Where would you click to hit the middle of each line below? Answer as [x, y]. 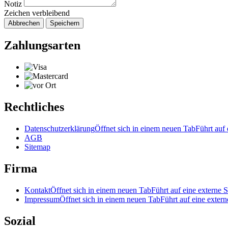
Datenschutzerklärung [60, 128]
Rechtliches [34, 107]
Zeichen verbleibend [37, 13]
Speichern [65, 23]
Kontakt [37, 190]
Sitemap [37, 147]
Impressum [42, 199]
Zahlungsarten [42, 46]
